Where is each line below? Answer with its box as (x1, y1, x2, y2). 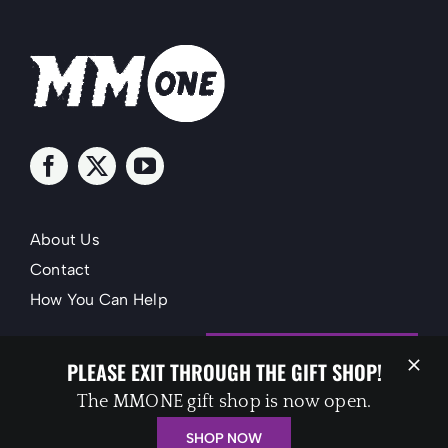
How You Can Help (29, 289, 168, 309)
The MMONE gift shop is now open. (76, 392, 372, 412)
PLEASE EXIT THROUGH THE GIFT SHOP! (66, 357, 382, 387)
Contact (29, 259, 91, 279)
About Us (29, 229, 100, 249)
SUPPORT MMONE (234, 344, 390, 367)
